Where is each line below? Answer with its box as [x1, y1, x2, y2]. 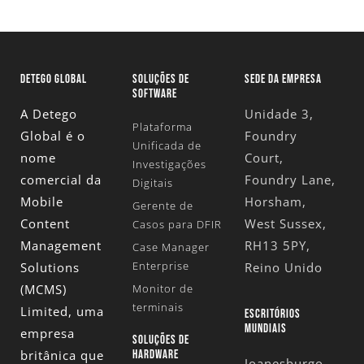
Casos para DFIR [132, 217, 222, 232]
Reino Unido [244, 259, 323, 276]
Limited [20, 303, 68, 320]
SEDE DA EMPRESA [244, 71, 322, 88]
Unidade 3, [244, 106, 314, 123]
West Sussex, [244, 215, 327, 232]
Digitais [132, 175, 173, 191]
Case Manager [132, 240, 210, 255]
